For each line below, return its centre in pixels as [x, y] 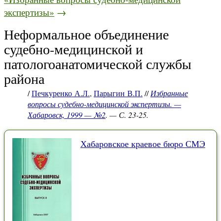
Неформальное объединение [86, 34]
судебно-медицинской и [74, 49]
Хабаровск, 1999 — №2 [67, 115]
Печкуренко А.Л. [61, 93]
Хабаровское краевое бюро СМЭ [143, 144]
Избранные [169, 93]
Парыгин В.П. [118, 93]
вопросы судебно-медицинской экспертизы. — [104, 104]
